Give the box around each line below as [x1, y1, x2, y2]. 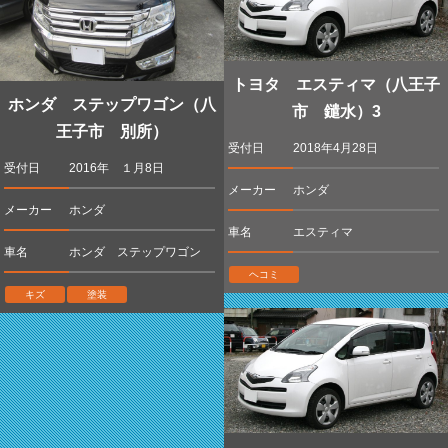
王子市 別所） [56, 122, 168, 140]
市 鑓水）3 [291, 103, 381, 121]
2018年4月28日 [292, 141, 378, 156]
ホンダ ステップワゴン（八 [8, 95, 216, 113]
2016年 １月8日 [68, 160, 164, 175]
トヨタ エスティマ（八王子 [232, 76, 440, 94]
